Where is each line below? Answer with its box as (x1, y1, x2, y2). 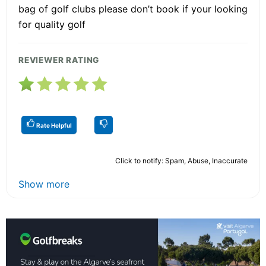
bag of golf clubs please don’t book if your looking (18, 3, 248, 15)
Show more (18, 178, 69, 191)
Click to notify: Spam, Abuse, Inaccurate (115, 156, 248, 166)
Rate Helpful (35, 122, 72, 129)
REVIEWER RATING (18, 55, 100, 65)
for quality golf (18, 18, 85, 31)
